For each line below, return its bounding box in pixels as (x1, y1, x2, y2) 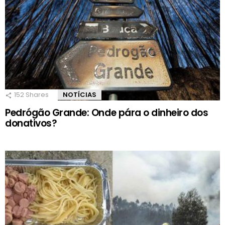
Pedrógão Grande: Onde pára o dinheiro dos (5, 106, 208, 120)
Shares (24, 90, 49, 100)
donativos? (5, 117, 57, 131)
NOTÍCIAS (63, 90, 96, 100)
